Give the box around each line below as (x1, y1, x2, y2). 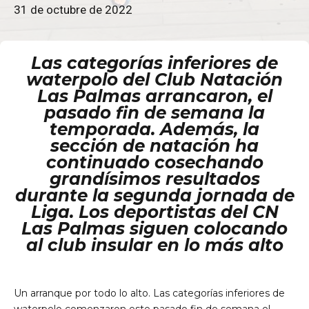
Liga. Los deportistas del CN (30, 201, 279, 223)
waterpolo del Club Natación (26, 69, 283, 90)
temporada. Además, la (50, 119, 259, 140)
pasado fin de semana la (44, 102, 265, 123)
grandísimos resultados (49, 168, 260, 190)
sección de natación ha (50, 135, 259, 157)
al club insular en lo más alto (26, 235, 283, 256)
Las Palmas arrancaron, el (37, 86, 272, 107)
